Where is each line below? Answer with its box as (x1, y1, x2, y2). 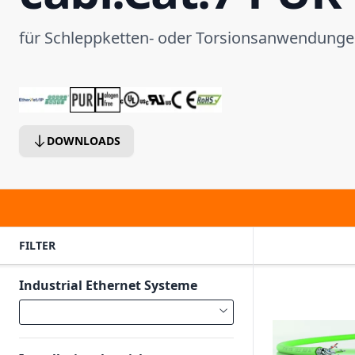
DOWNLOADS (47, 133, 120, 148)
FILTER (19, 238, 55, 253)
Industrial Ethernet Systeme (19, 277, 197, 294)
